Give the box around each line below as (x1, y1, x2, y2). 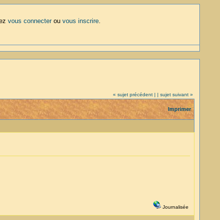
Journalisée (161, 204, 189, 210)
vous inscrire (62, 17, 99, 25)
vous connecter (7, 17, 52, 25)
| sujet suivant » (157, 92, 193, 97)
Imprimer (167, 106, 191, 112)
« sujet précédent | (112, 92, 156, 97)
